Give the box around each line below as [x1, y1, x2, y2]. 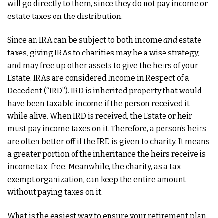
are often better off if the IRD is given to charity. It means [7, 137, 210, 146]
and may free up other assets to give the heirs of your [7, 61, 198, 70]
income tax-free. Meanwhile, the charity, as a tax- [7, 162, 184, 171]
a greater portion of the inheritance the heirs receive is [7, 149, 206, 159]
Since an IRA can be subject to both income [7, 36, 163, 45]
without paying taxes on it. [7, 187, 103, 197]
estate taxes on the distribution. [7, 12, 126, 21]
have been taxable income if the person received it [7, 99, 190, 108]
